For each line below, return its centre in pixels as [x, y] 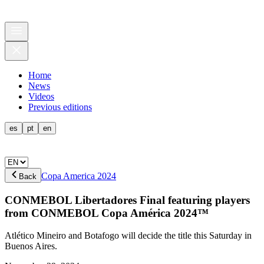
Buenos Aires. [31, 246]
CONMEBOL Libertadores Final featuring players [127, 200]
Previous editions [60, 107]
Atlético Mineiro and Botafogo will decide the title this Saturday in [128, 236]
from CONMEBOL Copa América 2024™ [107, 213]
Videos [41, 96]
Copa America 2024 [79, 176]
